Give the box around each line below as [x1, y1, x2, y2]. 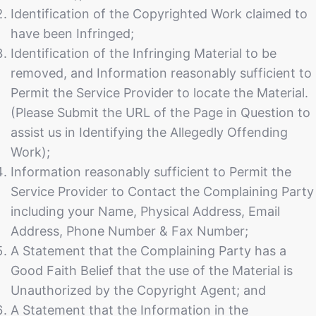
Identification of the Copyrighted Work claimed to [11, 6, 308, 22]
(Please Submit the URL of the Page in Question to [11, 105, 310, 121]
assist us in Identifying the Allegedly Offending [11, 125, 288, 140]
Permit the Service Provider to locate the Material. [11, 85, 308, 101]
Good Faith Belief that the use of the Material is [11, 263, 293, 279]
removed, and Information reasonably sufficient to [11, 66, 312, 81]
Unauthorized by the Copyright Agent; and [11, 283, 266, 298]
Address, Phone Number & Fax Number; [11, 224, 248, 239]
